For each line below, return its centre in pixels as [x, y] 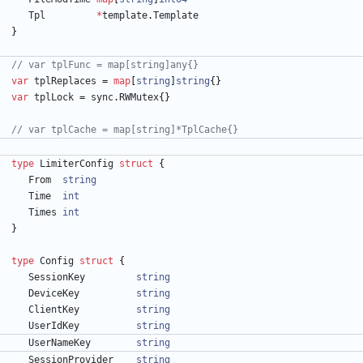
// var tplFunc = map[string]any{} [105, 65]
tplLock [54, 98]
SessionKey [57, 278]
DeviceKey [54, 294]
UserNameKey [60, 343]
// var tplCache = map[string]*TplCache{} [125, 130]
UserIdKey [54, 326]
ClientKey [54, 310]
